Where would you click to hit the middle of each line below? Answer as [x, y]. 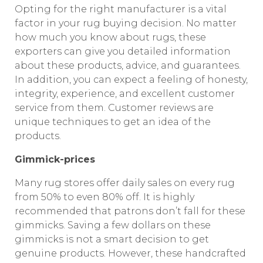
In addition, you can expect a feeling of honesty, [131, 80]
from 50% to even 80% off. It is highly [104, 197]
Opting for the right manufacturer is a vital [121, 9]
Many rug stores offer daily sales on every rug [125, 183]
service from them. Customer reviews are [114, 108]
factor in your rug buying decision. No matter [126, 23]
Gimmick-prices [55, 159]
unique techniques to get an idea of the [113, 122]
